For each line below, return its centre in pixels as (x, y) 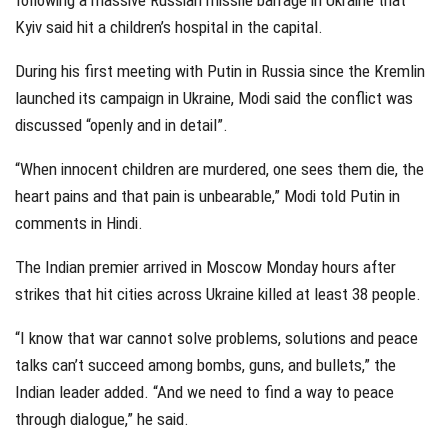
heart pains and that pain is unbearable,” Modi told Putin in (207, 196)
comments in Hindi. (79, 223)
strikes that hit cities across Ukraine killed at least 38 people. (218, 294)
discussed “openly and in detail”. (121, 125)
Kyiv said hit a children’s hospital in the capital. (169, 27)
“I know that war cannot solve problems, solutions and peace (216, 338)
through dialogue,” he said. (102, 419)
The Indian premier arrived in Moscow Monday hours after (205, 267)
